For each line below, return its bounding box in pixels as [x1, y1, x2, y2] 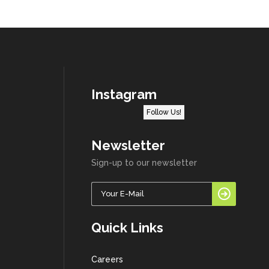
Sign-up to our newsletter [91, 158, 197, 168]
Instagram [91, 86, 157, 102]
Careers [91, 255, 123, 264]
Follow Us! [146, 108, 181, 116]
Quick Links [91, 220, 163, 235]
